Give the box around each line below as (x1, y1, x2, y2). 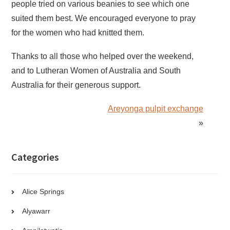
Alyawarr (22, 206, 51, 215)
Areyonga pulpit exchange (107, 104, 203, 113)
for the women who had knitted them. (11, 28, 145, 37)
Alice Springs (22, 187, 65, 196)
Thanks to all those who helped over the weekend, (11, 51, 194, 61)
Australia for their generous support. (11, 80, 141, 89)
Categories (11, 150, 60, 163)
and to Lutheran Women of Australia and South (11, 66, 181, 75)
